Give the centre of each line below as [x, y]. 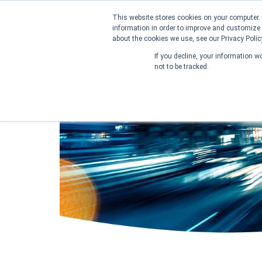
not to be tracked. [182, 67]
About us [138, 50]
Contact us [202, 50]
